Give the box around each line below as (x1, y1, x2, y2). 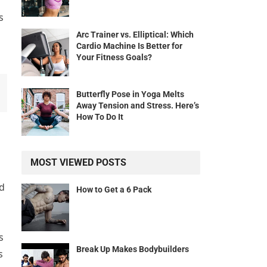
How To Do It (76, 112, 123, 122)
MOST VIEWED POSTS (30, 157, 126, 169)
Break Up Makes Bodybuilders (76, 244, 189, 254)
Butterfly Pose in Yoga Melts (76, 89, 184, 100)
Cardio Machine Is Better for (76, 41, 182, 51)
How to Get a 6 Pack (76, 185, 151, 195)
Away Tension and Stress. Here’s (76, 101, 199, 111)
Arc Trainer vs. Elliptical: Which (76, 30, 194, 40)
